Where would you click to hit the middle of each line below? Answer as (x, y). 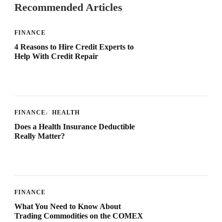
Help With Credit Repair (56, 56)
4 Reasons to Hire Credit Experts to (74, 47)
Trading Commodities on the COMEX (79, 216)
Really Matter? (40, 136)
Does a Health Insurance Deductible (75, 126)
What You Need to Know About (68, 206)
